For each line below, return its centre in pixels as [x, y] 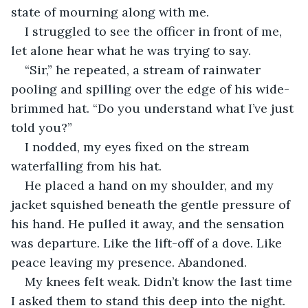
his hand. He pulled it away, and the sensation [149, 223]
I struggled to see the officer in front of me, [155, 31]
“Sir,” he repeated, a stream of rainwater [144, 69]
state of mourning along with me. [110, 12]
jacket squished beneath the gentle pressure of [152, 204]
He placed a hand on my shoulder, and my [151, 185]
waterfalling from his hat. [86, 166]
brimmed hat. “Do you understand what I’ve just [154, 108]
